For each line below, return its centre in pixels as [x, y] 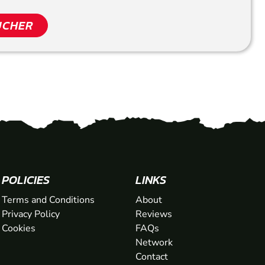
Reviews [154, 214]
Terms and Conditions [48, 200]
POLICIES [25, 180]
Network [154, 243]
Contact [152, 257]
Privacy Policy [30, 214]
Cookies [18, 229]
